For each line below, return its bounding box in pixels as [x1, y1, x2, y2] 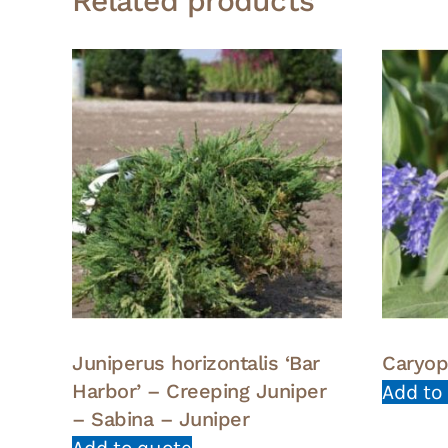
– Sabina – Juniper [72, 406, 249, 431]
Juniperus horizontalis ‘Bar [72, 350, 320, 375]
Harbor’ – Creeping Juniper [72, 378, 326, 403]
